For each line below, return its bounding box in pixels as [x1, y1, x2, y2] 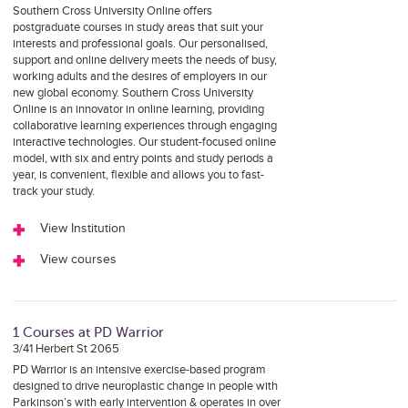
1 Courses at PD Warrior [12, 325, 164, 340]
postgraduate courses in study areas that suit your [12, 20, 263, 35]
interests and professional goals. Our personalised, [12, 36, 268, 51]
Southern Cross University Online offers [12, 4, 212, 18]
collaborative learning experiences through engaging [12, 118, 277, 133]
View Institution [39, 221, 126, 236]
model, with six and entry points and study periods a [12, 151, 273, 166]
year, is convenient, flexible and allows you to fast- [12, 168, 264, 182]
